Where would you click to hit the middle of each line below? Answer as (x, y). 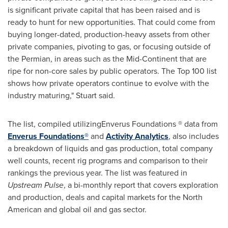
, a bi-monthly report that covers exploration (141, 185)
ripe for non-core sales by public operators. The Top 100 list (112, 71)
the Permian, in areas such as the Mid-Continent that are (107, 59)
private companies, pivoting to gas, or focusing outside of (109, 47)
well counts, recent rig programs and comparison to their (108, 161)
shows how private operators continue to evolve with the (108, 83)
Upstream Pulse (36, 185)
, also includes (194, 136)
